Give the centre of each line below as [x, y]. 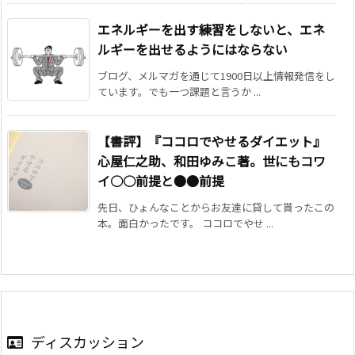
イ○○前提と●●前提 [161, 181]
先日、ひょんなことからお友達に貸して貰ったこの [216, 208]
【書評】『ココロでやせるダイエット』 [212, 141]
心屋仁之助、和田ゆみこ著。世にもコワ [212, 161]
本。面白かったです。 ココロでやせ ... [185, 223]
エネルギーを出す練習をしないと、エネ [211, 30]
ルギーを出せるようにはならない [193, 50]
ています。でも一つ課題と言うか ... [179, 92]
